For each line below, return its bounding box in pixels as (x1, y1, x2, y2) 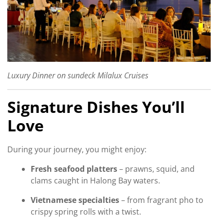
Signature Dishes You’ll (7, 96, 185, 118)
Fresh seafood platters (31, 163, 117, 174)
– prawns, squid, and (117, 163, 195, 174)
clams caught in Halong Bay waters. (31, 175, 160, 186)
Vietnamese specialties (31, 194, 119, 205)
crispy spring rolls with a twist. (31, 206, 141, 217)
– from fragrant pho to (119, 194, 203, 205)
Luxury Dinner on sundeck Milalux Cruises (7, 70, 148, 81)
